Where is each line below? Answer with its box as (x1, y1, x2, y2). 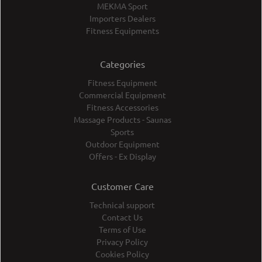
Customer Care (91, 180, 154, 192)
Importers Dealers (89, 13, 156, 24)
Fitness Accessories (86, 102, 158, 113)
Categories (99, 58, 145, 70)
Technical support (89, 199, 155, 211)
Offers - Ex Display (88, 151, 156, 162)
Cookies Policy (95, 249, 149, 260)
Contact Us (102, 212, 143, 223)
